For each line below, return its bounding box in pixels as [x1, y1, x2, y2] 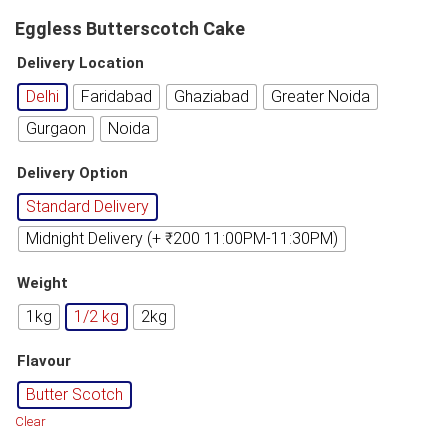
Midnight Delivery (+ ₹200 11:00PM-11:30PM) [26, 228, 338, 248]
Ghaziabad [174, 86, 249, 106]
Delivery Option [17, 163, 128, 182]
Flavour [17, 351, 71, 370]
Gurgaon [26, 118, 86, 138]
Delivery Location [17, 53, 144, 72]
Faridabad [81, 86, 152, 106]
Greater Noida [271, 86, 370, 106]
